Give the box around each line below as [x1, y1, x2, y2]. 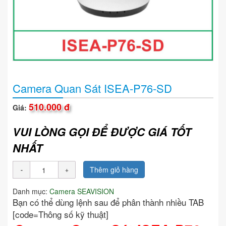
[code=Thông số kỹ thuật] [13, 208, 111, 221]
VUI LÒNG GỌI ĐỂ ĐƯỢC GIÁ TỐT [13, 124, 191, 140]
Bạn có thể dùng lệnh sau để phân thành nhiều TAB [13, 196, 204, 209]
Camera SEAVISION [49, 186, 114, 197]
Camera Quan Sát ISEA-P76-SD [13, 80, 172, 96]
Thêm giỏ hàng [90, 164, 138, 175]
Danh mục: [13, 186, 49, 197]
